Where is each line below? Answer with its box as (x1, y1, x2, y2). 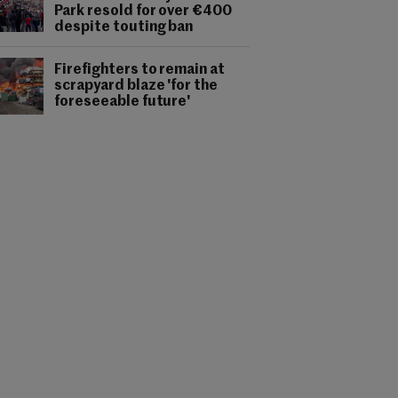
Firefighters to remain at (54, 63, 226, 77)
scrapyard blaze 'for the (54, 79, 219, 93)
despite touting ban (54, 20, 194, 35)
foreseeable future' (54, 95, 191, 109)
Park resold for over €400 (54, 4, 233, 19)
